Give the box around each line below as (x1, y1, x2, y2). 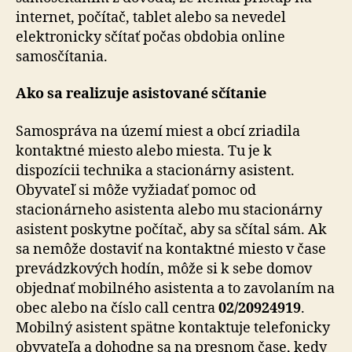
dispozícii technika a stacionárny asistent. (16, 161, 295, 180)
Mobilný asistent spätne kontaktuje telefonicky (16, 318, 330, 337)
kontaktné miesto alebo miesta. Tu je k (16, 141, 272, 160)
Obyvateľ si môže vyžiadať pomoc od (16, 181, 256, 200)
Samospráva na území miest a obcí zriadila (16, 122, 300, 141)
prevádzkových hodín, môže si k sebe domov (16, 259, 312, 278)
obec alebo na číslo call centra (16, 299, 218, 317)
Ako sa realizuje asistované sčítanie (16, 85, 266, 103)
